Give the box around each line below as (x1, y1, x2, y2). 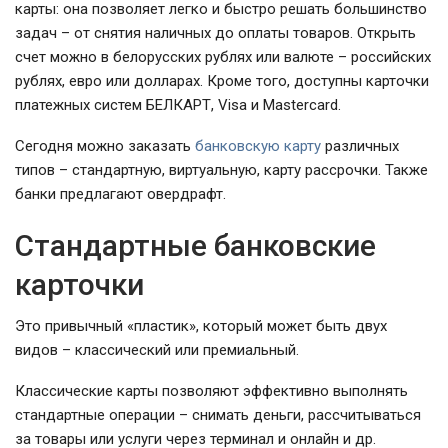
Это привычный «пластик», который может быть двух (15, 317, 387, 335)
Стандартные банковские (15, 228, 376, 263)
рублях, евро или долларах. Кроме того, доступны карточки (15, 72, 429, 90)
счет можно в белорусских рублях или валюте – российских (15, 48, 431, 66)
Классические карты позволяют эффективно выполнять (15, 382, 408, 400)
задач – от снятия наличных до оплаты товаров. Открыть (15, 24, 416, 42)
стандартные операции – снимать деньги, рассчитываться (15, 406, 421, 424)
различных (321, 137, 399, 155)
